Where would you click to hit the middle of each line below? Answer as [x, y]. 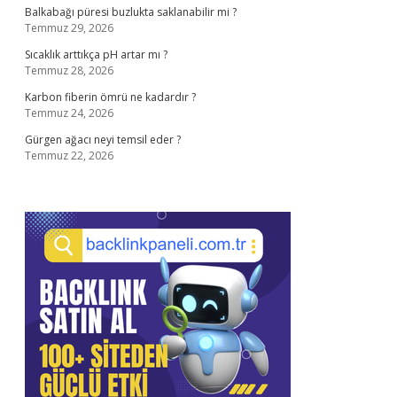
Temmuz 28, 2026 [69, 70]
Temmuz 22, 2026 [69, 156]
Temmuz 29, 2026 [69, 28]
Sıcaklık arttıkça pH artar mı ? [96, 54]
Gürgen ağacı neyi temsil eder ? [103, 140]
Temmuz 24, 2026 [69, 113]
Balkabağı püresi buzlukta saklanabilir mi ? [131, 12]
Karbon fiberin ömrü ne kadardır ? [110, 97]
